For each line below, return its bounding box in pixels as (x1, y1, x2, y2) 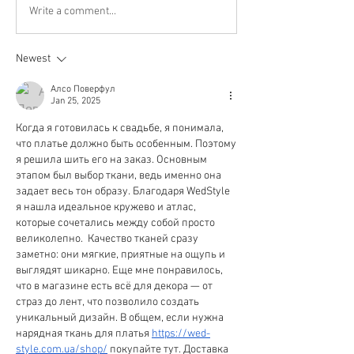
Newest (16, 52, 51, 66)
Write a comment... (29, 4, 116, 18)
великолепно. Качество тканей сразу (16, 232, 198, 246)
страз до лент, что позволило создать (16, 296, 199, 309)
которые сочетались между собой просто (16, 217, 215, 230)
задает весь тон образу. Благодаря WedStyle (16, 185, 230, 198)
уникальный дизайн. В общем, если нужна (16, 311, 224, 325)
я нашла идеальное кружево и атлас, (16, 201, 196, 214)
